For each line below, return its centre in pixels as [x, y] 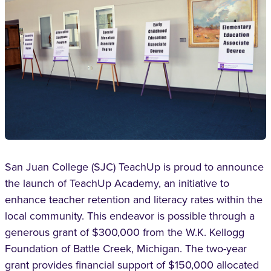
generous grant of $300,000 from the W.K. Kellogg [125, 232]
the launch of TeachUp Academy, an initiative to [117, 183]
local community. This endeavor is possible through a [130, 216]
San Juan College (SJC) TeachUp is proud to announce [134, 167]
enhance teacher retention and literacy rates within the [134, 200]
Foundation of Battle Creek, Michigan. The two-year [126, 249]
